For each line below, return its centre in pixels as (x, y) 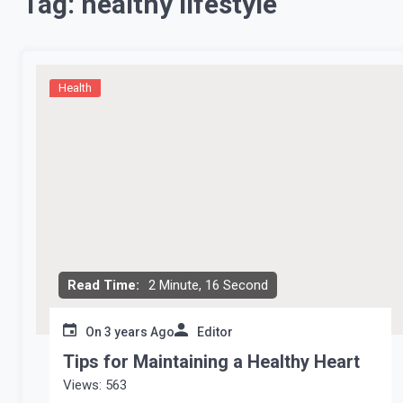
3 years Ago (139, 332)
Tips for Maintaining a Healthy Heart (211, 362)
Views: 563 (95, 385)
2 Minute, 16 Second (208, 285)
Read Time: (103, 285)
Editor (215, 332)
